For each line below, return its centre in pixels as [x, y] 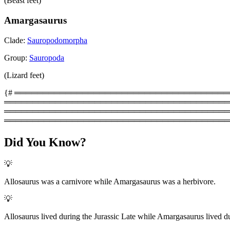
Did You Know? [45, 142]
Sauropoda [47, 57]
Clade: [16, 40]
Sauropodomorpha [57, 40]
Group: [17, 57]
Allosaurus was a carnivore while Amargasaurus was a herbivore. [110, 181]
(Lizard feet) [24, 75]
